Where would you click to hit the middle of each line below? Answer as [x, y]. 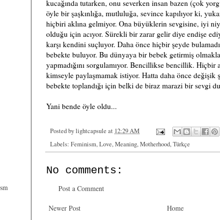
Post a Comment [81, 189]
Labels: [60, 144]
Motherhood [155, 144]
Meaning [126, 144]
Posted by [63, 131]
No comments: [84, 171]
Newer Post [65, 208]
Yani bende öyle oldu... [82, 106]
